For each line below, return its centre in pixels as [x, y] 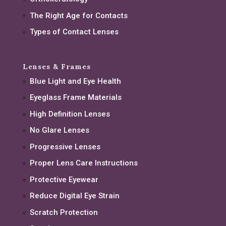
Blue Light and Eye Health [75, 81]
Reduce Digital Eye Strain [74, 196]
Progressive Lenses [65, 147]
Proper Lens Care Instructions [83, 163]
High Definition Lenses [70, 114]
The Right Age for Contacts [78, 15]
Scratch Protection [64, 212]
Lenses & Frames [56, 66]
